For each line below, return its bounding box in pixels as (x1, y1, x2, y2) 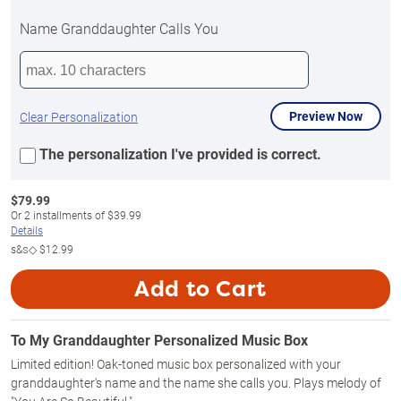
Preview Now (288, 107, 363, 124)
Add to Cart (134, 275, 267, 303)
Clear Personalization (20, 108, 138, 125)
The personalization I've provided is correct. (39, 144, 321, 163)
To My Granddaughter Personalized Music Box (11, 330, 308, 349)
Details (11, 223, 43, 237)
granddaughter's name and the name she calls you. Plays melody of (11, 374, 381, 391)
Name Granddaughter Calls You (20, 19, 218, 38)
